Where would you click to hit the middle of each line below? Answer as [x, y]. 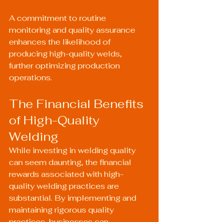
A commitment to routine [58, 18]
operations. [30, 78]
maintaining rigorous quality [62, 210]
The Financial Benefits [78, 104]
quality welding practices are [65, 186]
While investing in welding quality [73, 150]
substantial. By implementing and [74, 198]
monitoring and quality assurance [73, 30]
